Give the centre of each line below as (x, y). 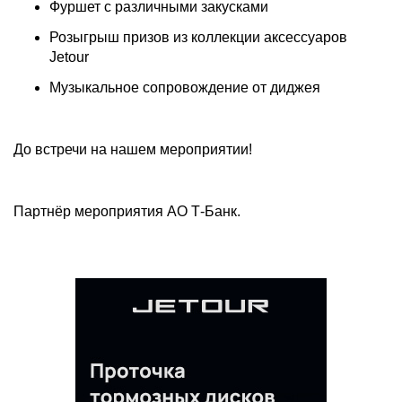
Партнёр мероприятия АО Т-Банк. (127, 212)
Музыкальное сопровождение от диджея (185, 88)
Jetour (69, 57)
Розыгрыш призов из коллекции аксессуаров (198, 38)
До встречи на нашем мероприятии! (133, 150)
